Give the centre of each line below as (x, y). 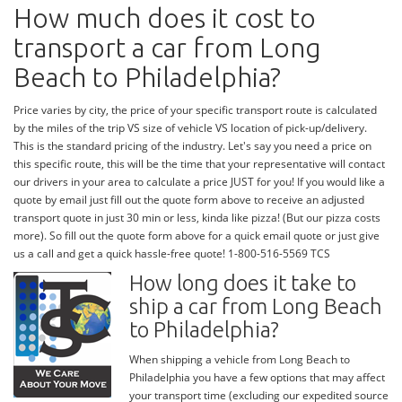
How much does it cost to (165, 18)
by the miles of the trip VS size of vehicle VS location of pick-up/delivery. (190, 128)
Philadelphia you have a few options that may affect (257, 378)
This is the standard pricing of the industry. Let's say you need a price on (192, 146)
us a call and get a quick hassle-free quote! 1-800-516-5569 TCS (172, 254)
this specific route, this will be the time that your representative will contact (199, 164)
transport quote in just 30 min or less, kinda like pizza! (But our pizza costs (197, 218)
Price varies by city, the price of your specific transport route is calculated (195, 110)
